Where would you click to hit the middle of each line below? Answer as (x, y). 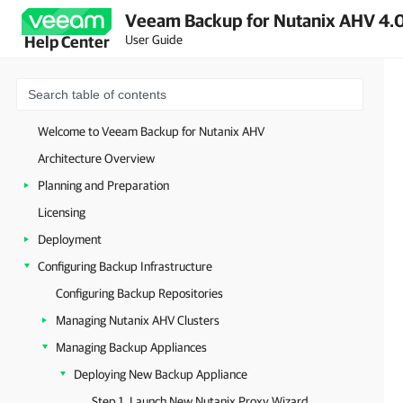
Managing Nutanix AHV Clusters (138, 320)
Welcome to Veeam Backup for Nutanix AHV (151, 131)
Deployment (70, 239)
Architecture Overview (96, 158)
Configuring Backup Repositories (139, 293)
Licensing (62, 212)
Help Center (67, 42)
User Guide (154, 39)
